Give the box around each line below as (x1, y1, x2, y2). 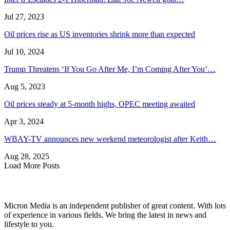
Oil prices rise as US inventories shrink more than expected (4, 29, 195, 39)
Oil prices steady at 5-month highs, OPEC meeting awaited (4, 99, 195, 108)
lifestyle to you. (4, 220, 54, 229)
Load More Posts (4, 161, 60, 170)
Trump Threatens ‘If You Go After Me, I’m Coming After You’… (4, 64, 216, 73)
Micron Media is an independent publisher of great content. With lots (4, 201, 226, 210)
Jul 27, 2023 (4, 12, 44, 21)
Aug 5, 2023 (4, 82, 45, 91)
